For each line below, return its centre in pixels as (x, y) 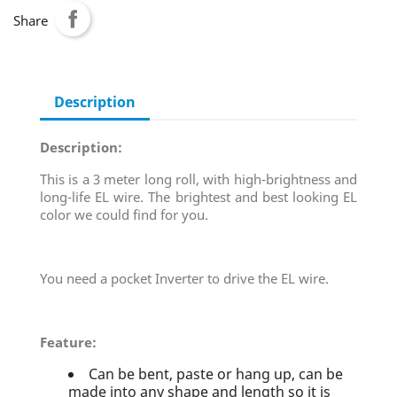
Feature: (68, 342)
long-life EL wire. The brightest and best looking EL (198, 197)
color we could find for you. (124, 214)
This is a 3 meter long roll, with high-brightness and (198, 179)
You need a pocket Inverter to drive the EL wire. (184, 278)
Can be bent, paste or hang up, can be (216, 374)
